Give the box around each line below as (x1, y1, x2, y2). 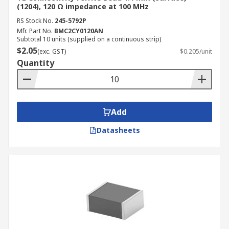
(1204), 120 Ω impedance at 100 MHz (17, 2, 149, 11)
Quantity (17, 57, 54, 68)
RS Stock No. (17, 16, 53, 25)
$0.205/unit (180, 47, 212, 56)
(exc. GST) (37, 47, 66, 56)
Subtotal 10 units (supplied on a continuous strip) (17, 35, 161, 43)
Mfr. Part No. (17, 27, 53, 35)
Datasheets (96, 125, 140, 135)
